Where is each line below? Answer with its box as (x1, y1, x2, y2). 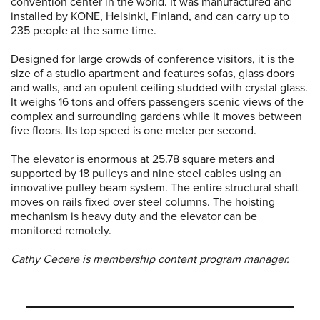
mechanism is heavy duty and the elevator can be (11, 209, 257, 224)
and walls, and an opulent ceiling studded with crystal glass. (11, 81, 308, 96)
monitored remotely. (11, 224, 114, 239)
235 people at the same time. (11, 24, 159, 39)
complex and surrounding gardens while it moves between (11, 109, 302, 124)
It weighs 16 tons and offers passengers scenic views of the (11, 95, 304, 110)
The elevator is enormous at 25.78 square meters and (11, 152, 274, 167)
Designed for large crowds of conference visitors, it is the (11, 52, 294, 67)
